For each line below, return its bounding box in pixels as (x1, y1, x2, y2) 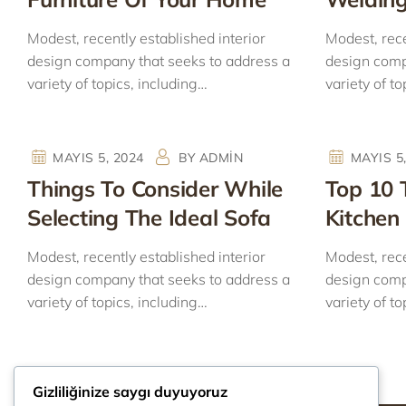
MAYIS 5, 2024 (53, 150, 144, 166)
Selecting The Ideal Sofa (27, 204, 271, 231)
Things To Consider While (27, 175, 283, 202)
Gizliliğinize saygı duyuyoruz (33, 382, 227, 401)
